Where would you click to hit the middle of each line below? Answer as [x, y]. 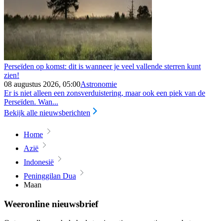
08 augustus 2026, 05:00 [42, 84]
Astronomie [99, 84]
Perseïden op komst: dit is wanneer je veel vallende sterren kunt [102, 66]
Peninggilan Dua [50, 176]
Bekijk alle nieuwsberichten [47, 112]
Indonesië [39, 162]
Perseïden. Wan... [31, 102]
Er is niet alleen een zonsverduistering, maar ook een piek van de [105, 93]
